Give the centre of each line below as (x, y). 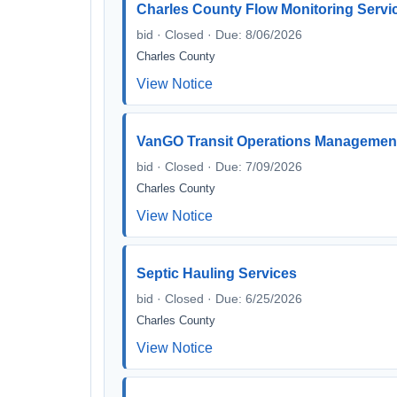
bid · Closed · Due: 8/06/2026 (219, 35)
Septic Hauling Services (217, 273)
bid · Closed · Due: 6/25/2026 (219, 299)
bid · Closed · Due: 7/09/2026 (219, 167)
